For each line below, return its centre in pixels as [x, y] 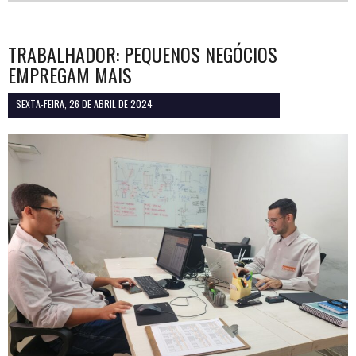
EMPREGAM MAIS [70, 75]
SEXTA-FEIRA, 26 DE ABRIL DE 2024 [84, 104]
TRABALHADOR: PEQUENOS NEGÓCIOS [143, 54]
